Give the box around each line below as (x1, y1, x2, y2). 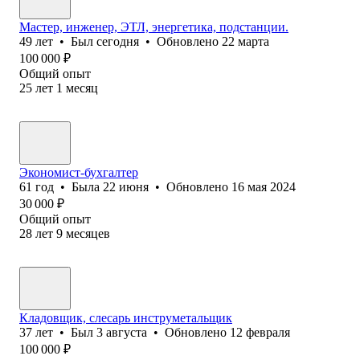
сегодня (96, 34, 139, 48)
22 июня (103, 179, 149, 194)
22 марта (222, 34, 269, 48)
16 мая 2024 (231, 179, 296, 194)
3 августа (96, 325, 147, 339)
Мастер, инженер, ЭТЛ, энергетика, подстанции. (19, 19, 288, 34)
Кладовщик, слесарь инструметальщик (19, 310, 232, 325)
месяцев (66, 226, 110, 240)
